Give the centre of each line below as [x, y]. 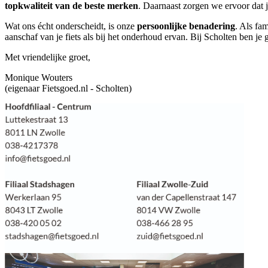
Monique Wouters [39, 78]
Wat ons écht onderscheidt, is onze [71, 26]
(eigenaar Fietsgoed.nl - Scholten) [68, 89]
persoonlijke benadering [186, 26]
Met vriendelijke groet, [48, 57]
